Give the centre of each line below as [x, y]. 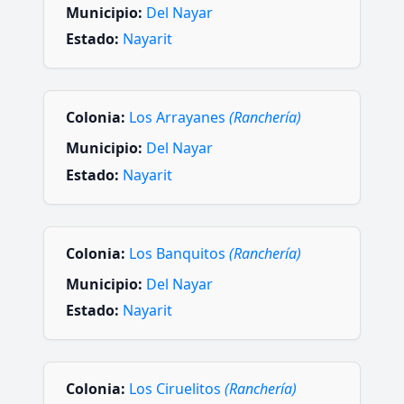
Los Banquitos [179, 253]
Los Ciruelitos [177, 389]
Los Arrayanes [179, 118]
